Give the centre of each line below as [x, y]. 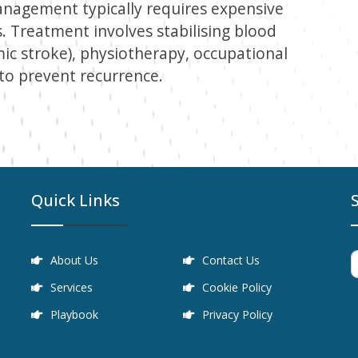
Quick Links [76, 201]
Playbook [75, 315]
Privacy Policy [237, 315]
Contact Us [231, 261]
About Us [75, 261]
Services [72, 288]
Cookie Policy [237, 288]
